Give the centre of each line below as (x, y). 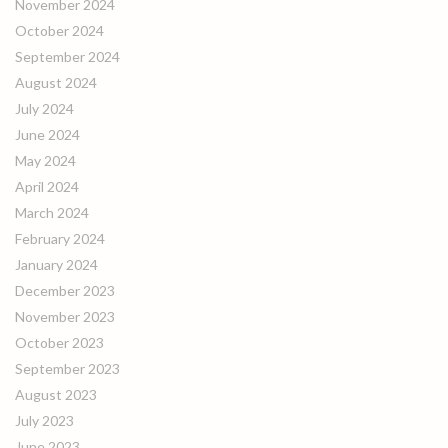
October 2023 (59, 342)
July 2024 (44, 108)
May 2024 (45, 160)
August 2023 (56, 394)
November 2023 (65, 316)
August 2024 (56, 82)
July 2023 (44, 420)
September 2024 (67, 56)
